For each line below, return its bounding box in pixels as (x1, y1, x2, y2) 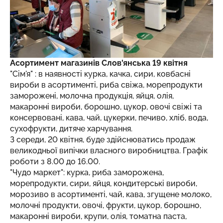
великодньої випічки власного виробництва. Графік (10, 146, 208, 155)
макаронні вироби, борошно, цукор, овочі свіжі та (10, 102, 202, 111)
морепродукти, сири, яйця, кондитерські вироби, (10, 179, 197, 188)
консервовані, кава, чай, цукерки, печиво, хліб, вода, (10, 113, 208, 122)
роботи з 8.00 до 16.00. (10, 157, 100, 166)
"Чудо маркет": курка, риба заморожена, (10, 168, 164, 177)
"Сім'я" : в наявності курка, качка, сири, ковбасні (10, 69, 191, 79)
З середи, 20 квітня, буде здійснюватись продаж (10, 135, 196, 144)
